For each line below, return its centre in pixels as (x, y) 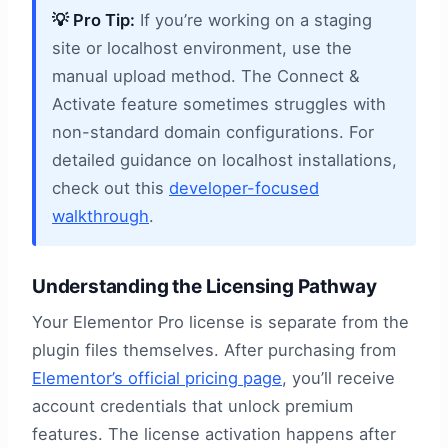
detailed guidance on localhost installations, (224, 160)
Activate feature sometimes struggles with (219, 104)
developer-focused (244, 188)
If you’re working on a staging (253, 20)
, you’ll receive (338, 378)
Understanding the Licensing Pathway (204, 286)
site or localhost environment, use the (202, 48)
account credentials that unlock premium (192, 406)
